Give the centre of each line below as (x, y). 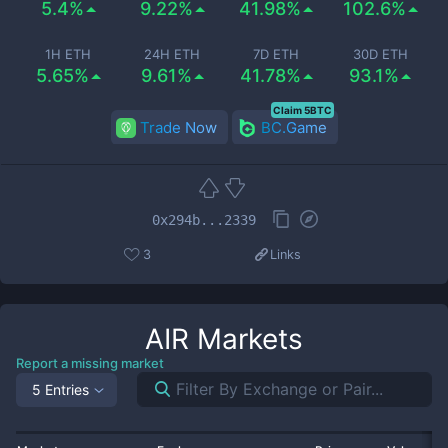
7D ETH (276, 54)
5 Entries (60, 389)
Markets (246, 339)
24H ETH (172, 54)
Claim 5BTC (302, 110)
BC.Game (293, 127)
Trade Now (178, 127)
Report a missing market (90, 363)
